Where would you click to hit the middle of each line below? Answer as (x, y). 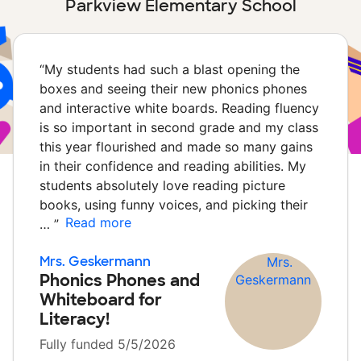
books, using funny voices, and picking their (174, 205)
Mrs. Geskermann (95, 261)
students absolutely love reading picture (162, 185)
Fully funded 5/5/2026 (108, 344)
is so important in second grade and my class (179, 127)
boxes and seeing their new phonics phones (173, 89)
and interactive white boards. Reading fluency (179, 108)
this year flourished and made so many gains (176, 147)
